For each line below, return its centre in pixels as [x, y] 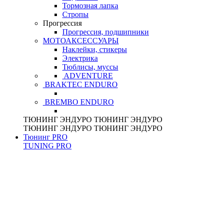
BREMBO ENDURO [78, 102]
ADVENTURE [88, 76]
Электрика [80, 58]
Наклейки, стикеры [95, 50]
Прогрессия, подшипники [106, 32]
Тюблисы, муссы [90, 67]
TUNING [39, 146]
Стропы [75, 15]
